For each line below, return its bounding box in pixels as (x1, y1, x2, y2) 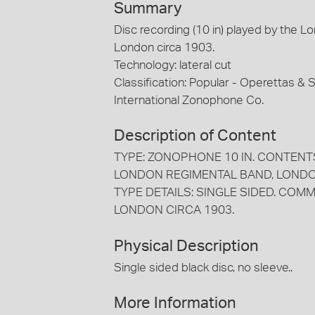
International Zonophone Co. (114, 94, 264, 106)
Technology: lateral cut (114, 58, 231, 71)
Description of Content (114, 128, 276, 144)
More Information (114, 295, 236, 311)
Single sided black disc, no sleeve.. (114, 261, 292, 274)
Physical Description (114, 238, 259, 254)
